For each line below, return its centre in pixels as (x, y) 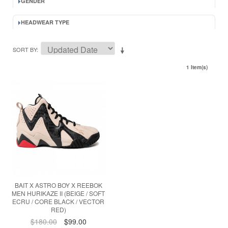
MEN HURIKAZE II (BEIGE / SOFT (59, 193)
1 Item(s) (197, 67)
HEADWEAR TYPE (45, 22)
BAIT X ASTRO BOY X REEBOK (58, 185)
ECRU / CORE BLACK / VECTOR (59, 202)
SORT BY (25, 49)
